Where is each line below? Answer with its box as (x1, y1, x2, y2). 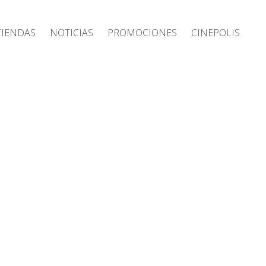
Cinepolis (191, 21, 240, 40)
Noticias (50, 21, 93, 40)
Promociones (107, 21, 177, 40)
